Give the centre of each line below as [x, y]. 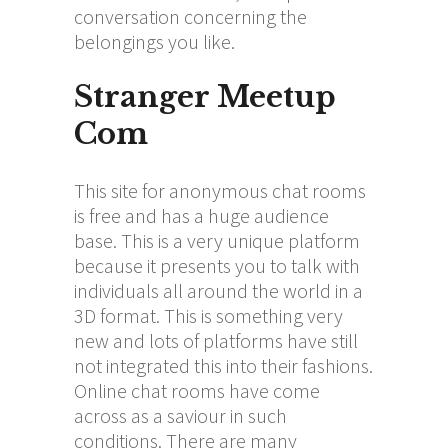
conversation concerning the [190, 16]
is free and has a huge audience [201, 215]
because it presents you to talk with [217, 265]
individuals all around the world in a [218, 290]
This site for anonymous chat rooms [220, 190]
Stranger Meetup [205, 96]
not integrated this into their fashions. [223, 365]
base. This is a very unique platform [217, 240]
